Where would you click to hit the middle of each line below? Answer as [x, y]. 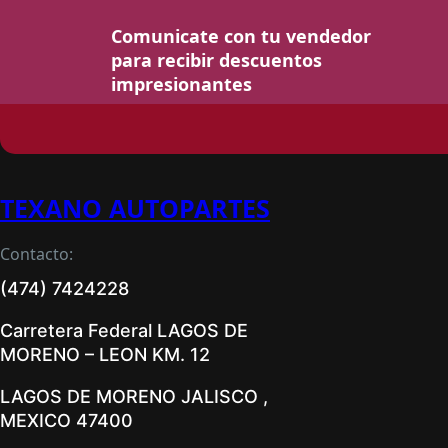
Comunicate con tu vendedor [241, 35]
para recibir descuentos [217, 59]
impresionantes [182, 83]
